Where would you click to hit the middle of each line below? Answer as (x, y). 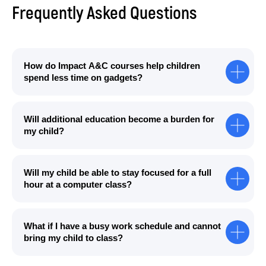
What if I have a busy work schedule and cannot (122, 226)
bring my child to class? (73, 238)
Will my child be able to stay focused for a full (118, 172)
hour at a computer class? (78, 184)
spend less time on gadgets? (83, 77)
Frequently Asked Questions (104, 13)
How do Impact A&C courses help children (112, 66)
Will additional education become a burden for (119, 119)
